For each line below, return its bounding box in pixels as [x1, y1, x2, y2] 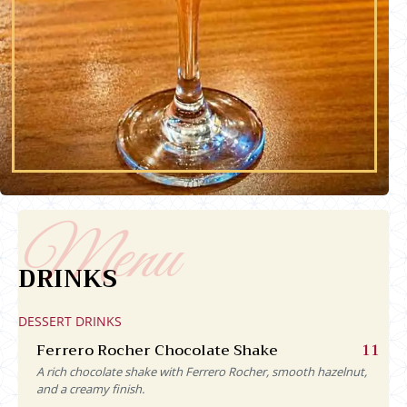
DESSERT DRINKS [18, 312, 122, 330]
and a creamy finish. [36, 380, 144, 397]
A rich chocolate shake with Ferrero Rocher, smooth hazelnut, [36, 362, 367, 380]
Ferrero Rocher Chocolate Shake [36, 337, 278, 363]
